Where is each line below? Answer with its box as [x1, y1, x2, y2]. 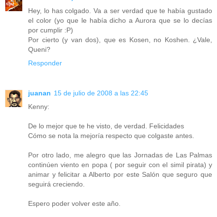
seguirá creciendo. [28, 180, 85, 188]
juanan [28, 89, 51, 97]
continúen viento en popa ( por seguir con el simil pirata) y [28, 160, 212, 169]
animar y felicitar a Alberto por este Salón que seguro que [28, 170, 212, 178]
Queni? [28, 45, 50, 53]
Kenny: [28, 102, 49, 110]
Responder [28, 59, 62, 67]
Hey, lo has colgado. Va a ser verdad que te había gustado [28, 6, 212, 15]
